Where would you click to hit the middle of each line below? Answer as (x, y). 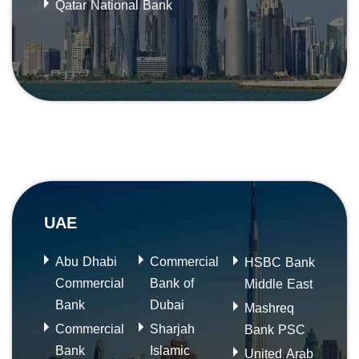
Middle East (278, 284)
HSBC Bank (280, 262)
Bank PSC (275, 329)
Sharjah (172, 329)
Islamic (170, 350)
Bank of (172, 283)
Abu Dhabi (86, 261)
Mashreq (269, 308)
